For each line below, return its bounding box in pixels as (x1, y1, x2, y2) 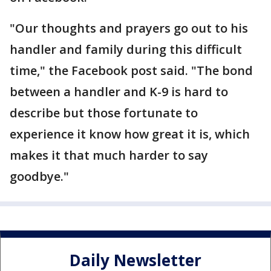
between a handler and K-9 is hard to (10, 83, 228, 100)
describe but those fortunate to (10, 105, 198, 121)
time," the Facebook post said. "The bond (10, 62, 253, 79)
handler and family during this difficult (10, 41, 242, 57)
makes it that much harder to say (10, 147, 208, 163)
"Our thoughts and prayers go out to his (10, 20, 248, 36)
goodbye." (10, 168, 69, 184)
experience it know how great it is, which (10, 126, 250, 142)
